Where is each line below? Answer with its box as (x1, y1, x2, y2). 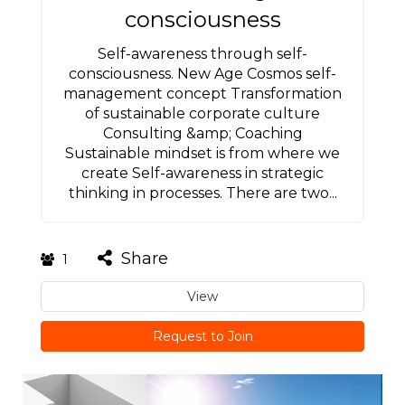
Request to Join (152, 328, 253, 344)
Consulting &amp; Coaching (102, 125, 303, 142)
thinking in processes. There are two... (68, 184, 337, 202)
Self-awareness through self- (98, 45, 307, 62)
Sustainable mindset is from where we (65, 145, 340, 162)
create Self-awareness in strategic (81, 165, 324, 182)
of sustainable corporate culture (85, 105, 320, 122)
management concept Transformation (63, 85, 342, 102)
